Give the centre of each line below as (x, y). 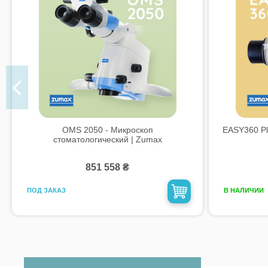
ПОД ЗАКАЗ (46, 191)
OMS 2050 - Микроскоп (107, 130)
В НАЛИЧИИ (243, 191)
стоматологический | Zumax (107, 139)
